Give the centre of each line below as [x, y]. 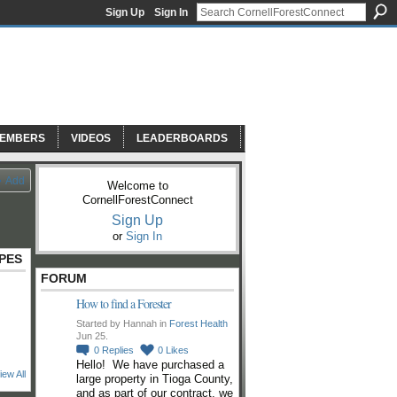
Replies [118, 350]
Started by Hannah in [123, 323]
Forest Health [198, 323]
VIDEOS [91, 138]
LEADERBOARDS [182, 138]
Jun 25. [92, 335]
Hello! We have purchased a [150, 364]
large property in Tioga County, [155, 378]
